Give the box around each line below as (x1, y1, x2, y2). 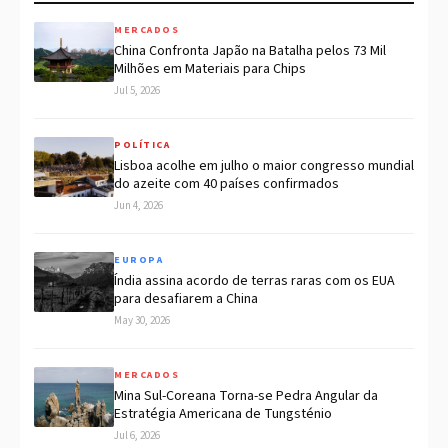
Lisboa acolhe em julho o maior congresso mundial (114, 156, 414, 177)
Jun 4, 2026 (114, 198, 163, 214)
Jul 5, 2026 (114, 83, 160, 99)
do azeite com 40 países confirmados (114, 174, 339, 195)
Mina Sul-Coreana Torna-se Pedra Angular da (114, 386, 378, 407)
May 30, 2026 (114, 313, 170, 329)
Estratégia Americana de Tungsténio (114, 404, 332, 425)
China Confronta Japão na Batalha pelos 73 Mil (114, 41, 386, 62)
